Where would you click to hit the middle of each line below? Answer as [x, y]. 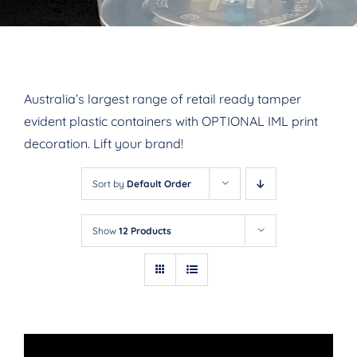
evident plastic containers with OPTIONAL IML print [171, 121]
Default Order [159, 184]
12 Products [145, 231]
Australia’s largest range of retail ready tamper [163, 99]
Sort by [109, 184]
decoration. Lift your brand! [104, 143]
